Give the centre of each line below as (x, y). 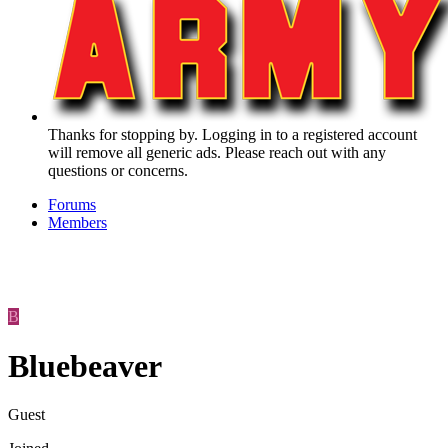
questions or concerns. (118, 171)
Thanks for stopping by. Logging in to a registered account (232, 135)
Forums (72, 205)
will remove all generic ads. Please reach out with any (217, 153)
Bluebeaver (85, 365)
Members (77, 223)
